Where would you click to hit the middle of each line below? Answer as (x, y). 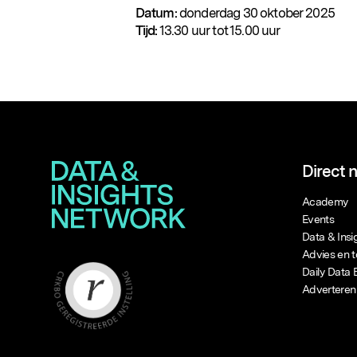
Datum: (156, 12)
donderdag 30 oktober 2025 (255, 12)
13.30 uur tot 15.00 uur (220, 30)
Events (318, 219)
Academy (325, 201)
